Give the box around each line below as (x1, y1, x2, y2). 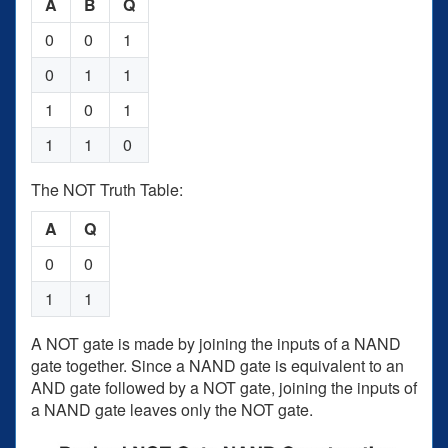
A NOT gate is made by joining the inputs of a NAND (31, 332, 401, 356)
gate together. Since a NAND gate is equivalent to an (31, 354, 404, 378)
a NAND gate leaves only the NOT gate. (31, 398, 313, 422)
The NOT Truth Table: (31, 178, 183, 202)
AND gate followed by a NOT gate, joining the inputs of (31, 376, 417, 400)
